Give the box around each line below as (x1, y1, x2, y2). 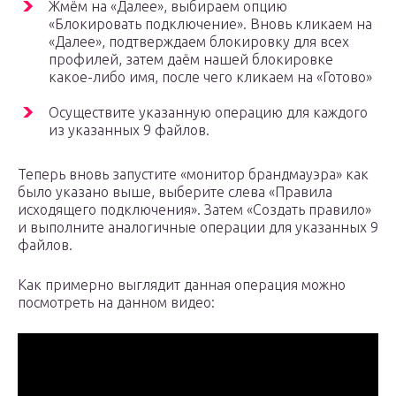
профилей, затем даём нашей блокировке (49, 50, 333, 67)
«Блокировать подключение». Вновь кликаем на (49, 15, 372, 32)
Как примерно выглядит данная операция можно (18, 276, 346, 293)
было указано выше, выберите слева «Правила (18, 183, 332, 200)
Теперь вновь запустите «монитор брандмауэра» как (18, 165, 369, 182)
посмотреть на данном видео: (18, 293, 215, 310)
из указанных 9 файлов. (49, 121, 209, 138)
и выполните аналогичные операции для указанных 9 (18, 218, 378, 235)
